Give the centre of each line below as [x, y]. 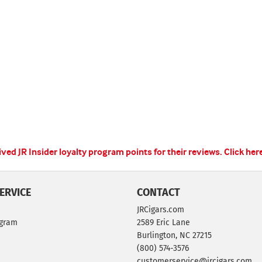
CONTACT [158, 192]
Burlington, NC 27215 [174, 235]
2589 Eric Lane [163, 223]
